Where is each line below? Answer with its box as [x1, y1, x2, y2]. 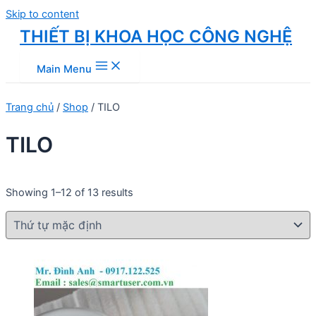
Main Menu [37, 63, 92, 75]
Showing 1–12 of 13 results [6, 186, 133, 199]
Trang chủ [6, 100, 54, 114]
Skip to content [6, 8, 79, 20]
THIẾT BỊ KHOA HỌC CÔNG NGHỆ [20, 26, 292, 47]
